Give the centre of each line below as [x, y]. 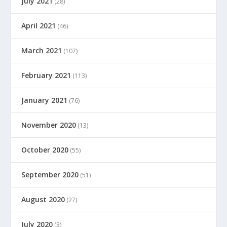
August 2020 [43, 199]
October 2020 [45, 149]
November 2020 [49, 125]
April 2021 [39, 25]
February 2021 [46, 75]
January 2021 [45, 100]
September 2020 [50, 174]
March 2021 [42, 50]
